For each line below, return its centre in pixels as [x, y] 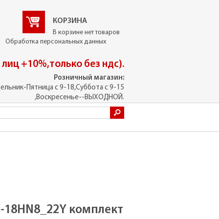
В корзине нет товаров [86, 33]
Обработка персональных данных [56, 42]
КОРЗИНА [70, 21]
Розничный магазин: [89, 78]
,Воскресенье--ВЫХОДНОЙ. [79, 98]
